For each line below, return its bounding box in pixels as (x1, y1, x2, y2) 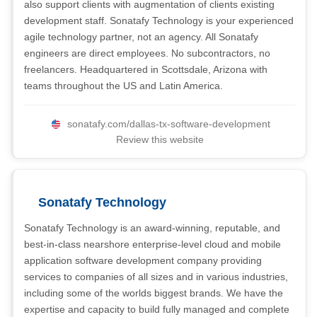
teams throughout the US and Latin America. (24, 80, 223, 91)
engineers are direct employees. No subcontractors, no (24, 47, 270, 59)
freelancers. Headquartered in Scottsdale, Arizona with (24, 64, 267, 75)
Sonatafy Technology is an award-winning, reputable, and (24, 222, 280, 234)
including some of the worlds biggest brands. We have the (24, 287, 283, 299)
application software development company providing (24, 255, 262, 266)
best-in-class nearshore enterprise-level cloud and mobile (24, 238, 281, 250)
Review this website (115, 134, 204, 145)
